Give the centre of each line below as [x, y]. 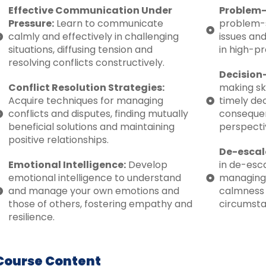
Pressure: [31, 23]
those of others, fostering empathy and [100, 204]
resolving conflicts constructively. [86, 62]
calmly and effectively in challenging [93, 36]
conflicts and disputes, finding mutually [98, 113]
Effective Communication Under [90, 10]
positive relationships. [58, 140]
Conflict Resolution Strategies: [86, 87]
